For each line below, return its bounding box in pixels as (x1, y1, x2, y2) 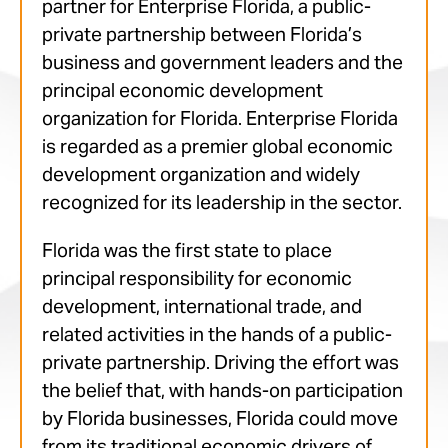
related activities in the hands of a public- (42, 322, 392, 347)
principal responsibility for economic (42, 266, 352, 291)
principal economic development (42, 78, 323, 103)
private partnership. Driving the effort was (42, 350, 399, 375)
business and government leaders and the (42, 50, 403, 75)
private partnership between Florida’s (42, 22, 362, 47)
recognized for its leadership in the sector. (42, 190, 402, 215)
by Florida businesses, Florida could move (42, 406, 398, 431)
